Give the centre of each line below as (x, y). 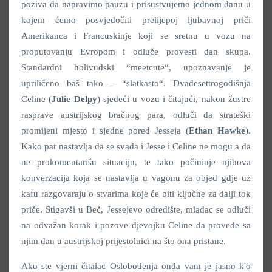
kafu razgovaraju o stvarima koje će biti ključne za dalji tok (136, 193)
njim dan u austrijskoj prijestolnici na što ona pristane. (124, 241)
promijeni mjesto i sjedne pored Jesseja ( (105, 130)
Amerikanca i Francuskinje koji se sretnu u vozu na (136, 36)
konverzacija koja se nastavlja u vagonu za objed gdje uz (136, 178)
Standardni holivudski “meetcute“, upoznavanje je (136, 67)
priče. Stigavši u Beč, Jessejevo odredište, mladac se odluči (136, 209)
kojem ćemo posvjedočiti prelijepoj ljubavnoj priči (136, 20)
